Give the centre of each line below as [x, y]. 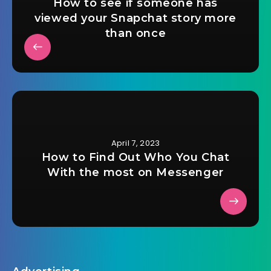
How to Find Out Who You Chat [135, 157]
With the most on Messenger [135, 172]
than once [135, 33]
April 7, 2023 [135, 143]
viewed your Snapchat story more [135, 18]
